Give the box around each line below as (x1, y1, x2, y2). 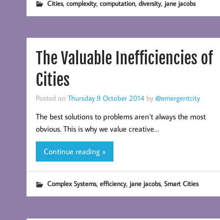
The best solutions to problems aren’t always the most (35, 111, 206, 121)
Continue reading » (43, 146, 106, 157)
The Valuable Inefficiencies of (35, 48, 213, 68)
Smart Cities (164, 179, 198, 189)
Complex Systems (47, 179, 96, 189)
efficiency (99, 179, 126, 189)
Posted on (35, 92, 68, 103)
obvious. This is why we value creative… (35, 123, 159, 134)
